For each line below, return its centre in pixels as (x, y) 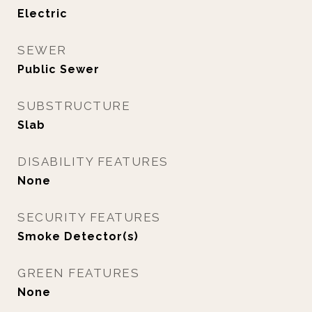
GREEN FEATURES (78, 273)
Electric (42, 14)
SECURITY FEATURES (89, 217)
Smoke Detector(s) (78, 236)
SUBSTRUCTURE (74, 106)
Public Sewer (58, 69)
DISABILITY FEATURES (93, 162)
